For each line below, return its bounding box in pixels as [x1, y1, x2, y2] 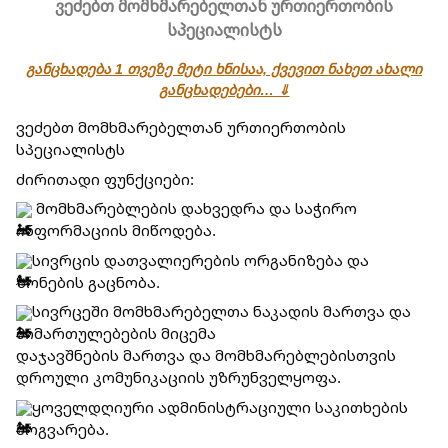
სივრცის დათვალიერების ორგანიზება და [32, 249, 369, 270]
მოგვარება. [16, 418, 109, 439]
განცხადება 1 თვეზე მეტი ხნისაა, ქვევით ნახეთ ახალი [26, 59, 422, 78]
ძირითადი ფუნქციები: [16, 168, 194, 189]
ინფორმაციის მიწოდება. [16, 220, 216, 240]
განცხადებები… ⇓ [158, 80, 290, 99]
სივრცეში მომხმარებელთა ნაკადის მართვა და [32, 301, 411, 321]
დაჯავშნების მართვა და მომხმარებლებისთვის [16, 345, 396, 365]
